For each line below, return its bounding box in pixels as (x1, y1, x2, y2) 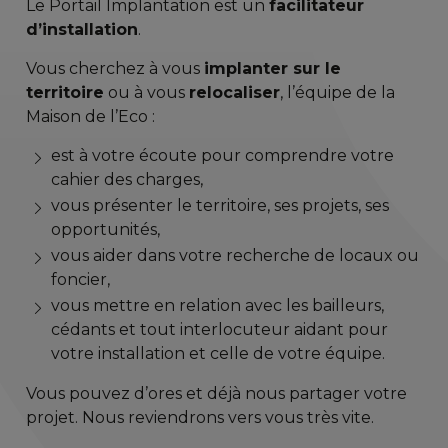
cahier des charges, (51, 170, 204, 189)
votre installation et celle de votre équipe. (51, 344, 386, 363)
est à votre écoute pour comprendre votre (51, 146, 395, 165)
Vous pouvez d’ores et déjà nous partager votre (26, 384, 408, 403)
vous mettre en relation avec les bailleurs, (51, 296, 385, 315)
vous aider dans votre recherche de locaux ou (51, 246, 420, 265)
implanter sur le (204, 59, 342, 78)
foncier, (51, 270, 111, 289)
